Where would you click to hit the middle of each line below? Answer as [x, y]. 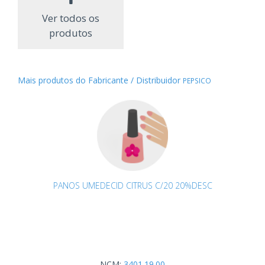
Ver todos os [71, 18]
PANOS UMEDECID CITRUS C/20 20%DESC [132, 186]
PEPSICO [197, 81]
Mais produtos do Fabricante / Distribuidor [100, 80]
